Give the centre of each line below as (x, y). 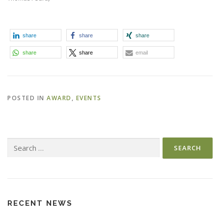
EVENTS (89, 98)
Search (17, 142)
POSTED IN (27, 98)
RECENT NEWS (40, 203)
